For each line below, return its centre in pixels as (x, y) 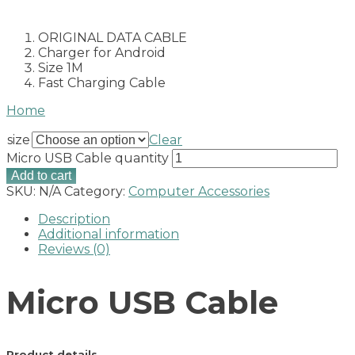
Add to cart (41, 175)
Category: (96, 191)
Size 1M (61, 67)
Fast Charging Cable (102, 82)
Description (74, 219)
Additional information (109, 234)
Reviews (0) (74, 249)
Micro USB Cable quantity (88, 158)
